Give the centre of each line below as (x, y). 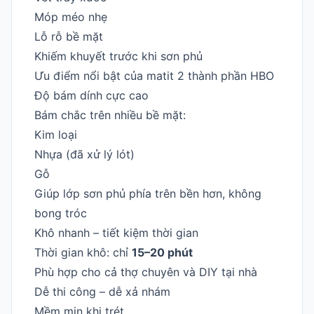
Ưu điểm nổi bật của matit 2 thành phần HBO (154, 75)
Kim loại (56, 134)
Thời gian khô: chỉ (83, 252)
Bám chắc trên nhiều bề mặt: (110, 115)
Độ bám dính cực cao (91, 95)
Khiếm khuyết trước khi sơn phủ (118, 56)
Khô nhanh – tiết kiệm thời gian (116, 232)
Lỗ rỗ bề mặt (69, 36)
